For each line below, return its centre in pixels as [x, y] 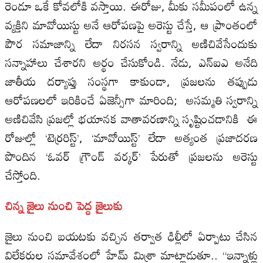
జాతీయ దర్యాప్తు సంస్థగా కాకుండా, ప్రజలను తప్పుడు [131, 81]
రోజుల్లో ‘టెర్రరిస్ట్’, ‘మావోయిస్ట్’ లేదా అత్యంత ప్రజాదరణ [131, 137]
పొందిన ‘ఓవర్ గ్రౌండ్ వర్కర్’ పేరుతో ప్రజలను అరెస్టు [131, 156]
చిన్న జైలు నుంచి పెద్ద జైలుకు [64, 205]
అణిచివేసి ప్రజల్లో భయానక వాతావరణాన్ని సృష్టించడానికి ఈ [131, 118]
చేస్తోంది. [23, 175]
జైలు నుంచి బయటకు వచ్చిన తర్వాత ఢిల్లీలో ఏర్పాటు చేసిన [131, 236]
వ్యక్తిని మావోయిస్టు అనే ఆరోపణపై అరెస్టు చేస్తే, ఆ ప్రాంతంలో [131, 24]
